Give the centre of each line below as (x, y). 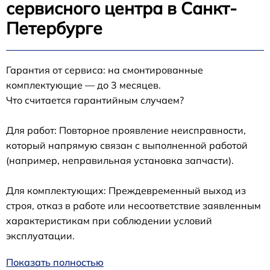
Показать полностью (55, 262)
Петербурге (54, 28)
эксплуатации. (40, 236)
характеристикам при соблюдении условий (109, 221)
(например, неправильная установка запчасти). (120, 161)
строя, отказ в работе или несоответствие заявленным (133, 206)
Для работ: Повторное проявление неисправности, (126, 130)
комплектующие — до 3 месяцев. (83, 85)
